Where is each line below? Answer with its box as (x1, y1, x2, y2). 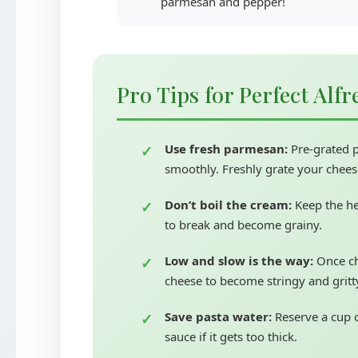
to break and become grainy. (164, 217, 322, 233)
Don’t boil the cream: (164, 197, 292, 213)
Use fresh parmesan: (164, 141, 288, 157)
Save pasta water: (164, 308, 272, 324)
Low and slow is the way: (164, 253, 313, 268)
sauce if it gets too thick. (164, 328, 297, 344)
